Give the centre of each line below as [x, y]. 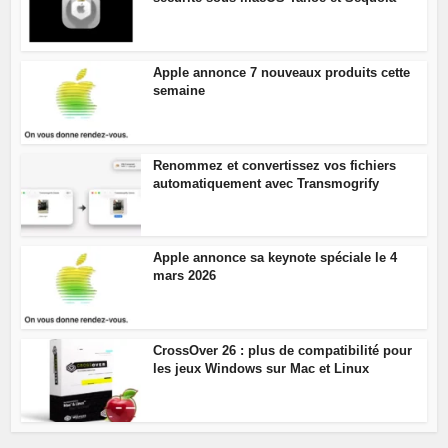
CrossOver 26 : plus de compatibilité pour [283, 351]
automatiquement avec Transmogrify [266, 183]
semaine [179, 90]
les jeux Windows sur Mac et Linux [261, 369]
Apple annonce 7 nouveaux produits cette [282, 72]
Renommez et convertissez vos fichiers [275, 165]
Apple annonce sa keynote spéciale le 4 [275, 258]
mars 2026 [185, 276]
